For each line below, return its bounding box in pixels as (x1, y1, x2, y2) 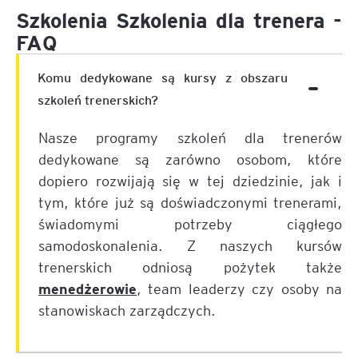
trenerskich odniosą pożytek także (38, 257, 342, 276)
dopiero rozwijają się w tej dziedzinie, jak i (38, 171, 342, 189)
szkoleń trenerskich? (38, 91, 158, 108)
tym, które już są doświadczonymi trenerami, (38, 193, 342, 211)
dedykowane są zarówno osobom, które (38, 149, 342, 168)
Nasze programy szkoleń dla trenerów (38, 128, 342, 146)
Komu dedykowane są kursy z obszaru (38, 69, 288, 86)
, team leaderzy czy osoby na (137, 279, 342, 297)
